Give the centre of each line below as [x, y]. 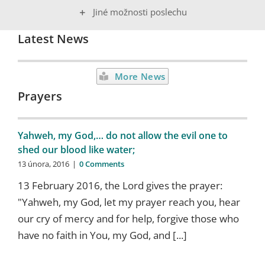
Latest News [53, 38]
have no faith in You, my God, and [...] [102, 235]
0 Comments [101, 164]
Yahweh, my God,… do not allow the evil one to [122, 135]
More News [140, 76]
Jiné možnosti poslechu [140, 12]
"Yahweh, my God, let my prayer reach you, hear [129, 202]
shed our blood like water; [76, 149]
